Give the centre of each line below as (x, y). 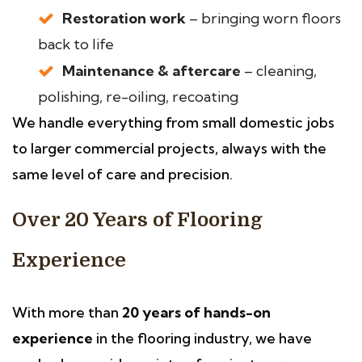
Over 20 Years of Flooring (137, 220)
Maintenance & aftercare (152, 71)
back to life (76, 44)
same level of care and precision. (122, 174)
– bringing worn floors (263, 18)
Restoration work (124, 18)
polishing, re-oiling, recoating (138, 97)
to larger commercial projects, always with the (169, 148)
